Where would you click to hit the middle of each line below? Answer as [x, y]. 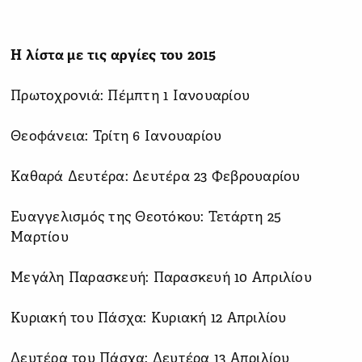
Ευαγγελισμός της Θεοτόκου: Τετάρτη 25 [146, 217]
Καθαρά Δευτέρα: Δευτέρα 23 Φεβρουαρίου [156, 177]
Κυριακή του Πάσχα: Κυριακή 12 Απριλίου [149, 318]
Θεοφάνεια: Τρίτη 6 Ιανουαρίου [116, 137]
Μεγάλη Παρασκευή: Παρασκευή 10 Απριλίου [161, 278]
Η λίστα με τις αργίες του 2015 [114, 56]
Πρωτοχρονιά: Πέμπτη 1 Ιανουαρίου [130, 96]
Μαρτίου [40, 238]
